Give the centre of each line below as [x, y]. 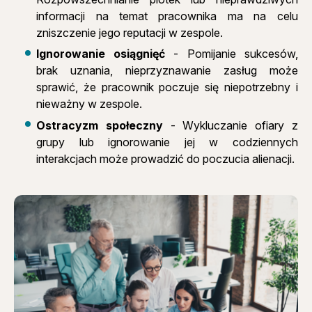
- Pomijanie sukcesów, [232, 54]
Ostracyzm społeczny [100, 125]
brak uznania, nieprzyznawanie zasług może [167, 71]
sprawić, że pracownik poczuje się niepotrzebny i [167, 87]
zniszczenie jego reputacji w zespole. [130, 33]
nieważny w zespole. [89, 104]
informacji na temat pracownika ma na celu [167, 16]
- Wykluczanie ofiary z [230, 125]
